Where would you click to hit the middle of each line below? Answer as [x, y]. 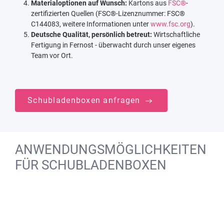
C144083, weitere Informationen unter [91, 24]
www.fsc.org [170, 24]
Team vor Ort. [52, 56]
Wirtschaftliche [176, 35]
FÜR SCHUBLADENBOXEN [91, 165]
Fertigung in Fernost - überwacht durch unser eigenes [113, 45]
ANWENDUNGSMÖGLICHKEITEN [111, 150]
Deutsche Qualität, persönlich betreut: [91, 35]
